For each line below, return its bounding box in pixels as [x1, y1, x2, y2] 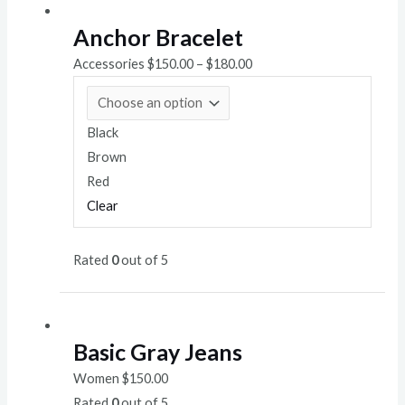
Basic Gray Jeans [72, 337, 242, 365]
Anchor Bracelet [72, 24, 243, 52]
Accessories [72, 56, 147, 72]
